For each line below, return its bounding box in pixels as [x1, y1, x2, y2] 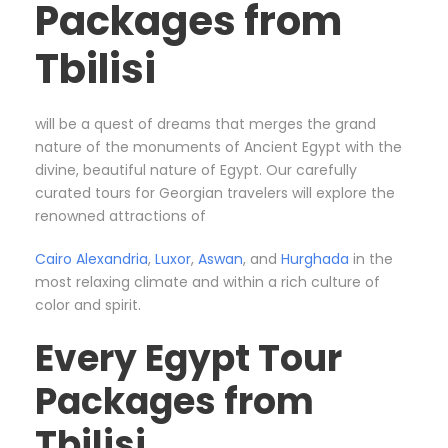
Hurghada [281, 249, 349, 270]
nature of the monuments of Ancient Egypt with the [35, 137, 402, 158]
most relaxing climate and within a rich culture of [35, 272, 380, 293]
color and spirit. [35, 295, 141, 316]
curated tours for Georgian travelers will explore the [35, 183, 395, 204]
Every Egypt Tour [35, 333, 342, 385]
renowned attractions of [35, 206, 206, 227]
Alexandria [76, 249, 148, 270]
